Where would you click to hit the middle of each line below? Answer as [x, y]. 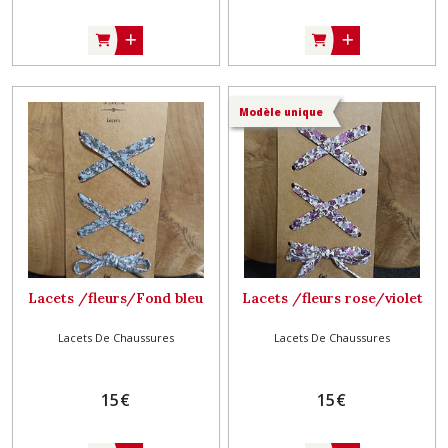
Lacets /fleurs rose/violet [332, 297]
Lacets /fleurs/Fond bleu [116, 297]
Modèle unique [281, 111]
